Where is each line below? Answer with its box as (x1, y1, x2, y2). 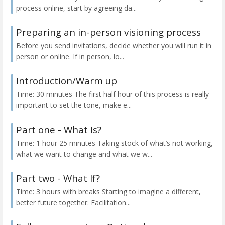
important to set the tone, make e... (16, 100, 132, 110)
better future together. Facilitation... (16, 198, 131, 208)
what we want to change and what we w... (16, 149, 152, 159)
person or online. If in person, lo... (16, 51, 124, 61)
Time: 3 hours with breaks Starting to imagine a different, (16, 187, 201, 197)
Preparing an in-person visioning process (16, 25, 201, 38)
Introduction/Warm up (16, 74, 117, 87)
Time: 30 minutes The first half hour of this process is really (16, 89, 209, 99)
